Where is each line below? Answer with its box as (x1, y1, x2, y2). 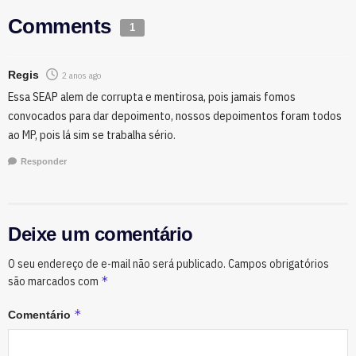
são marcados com (8, 273, 101, 288)
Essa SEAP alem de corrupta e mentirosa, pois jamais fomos (8, 89, 296, 105)
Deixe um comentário (8, 222, 193, 245)
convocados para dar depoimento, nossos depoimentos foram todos (8, 108, 342, 124)
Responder (21, 156, 67, 166)
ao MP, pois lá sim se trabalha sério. (8, 127, 176, 143)
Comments (8, 14, 117, 39)
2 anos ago (62, 69, 101, 82)
